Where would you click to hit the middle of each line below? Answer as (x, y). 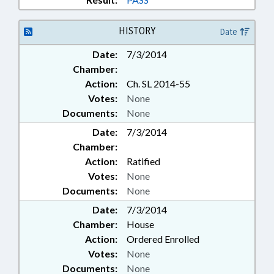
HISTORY (137, 31)
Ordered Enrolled (163, 239)
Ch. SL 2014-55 (158, 84)
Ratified (143, 161)
